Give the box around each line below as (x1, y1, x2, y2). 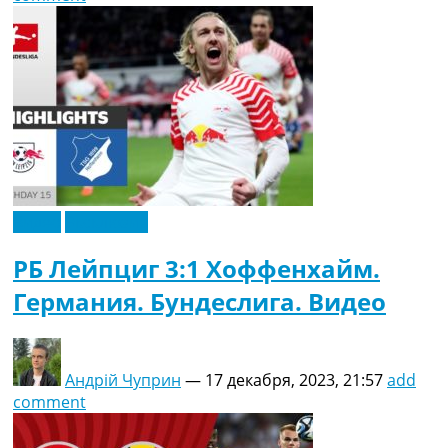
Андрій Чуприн (65, 369, 181, 392)
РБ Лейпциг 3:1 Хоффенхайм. (13, 252, 380, 286)
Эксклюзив (65, 210, 148, 233)
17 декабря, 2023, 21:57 (205, 369, 383, 392)
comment (13, 391, 86, 414)
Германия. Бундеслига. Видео (13, 285, 386, 319)
